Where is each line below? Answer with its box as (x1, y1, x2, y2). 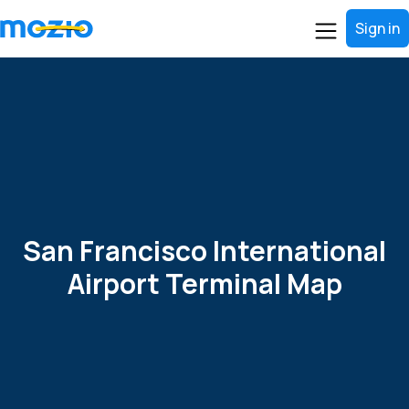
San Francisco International (23, 232, 386, 269)
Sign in (355, 18, 400, 38)
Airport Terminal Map (67, 265, 342, 302)
